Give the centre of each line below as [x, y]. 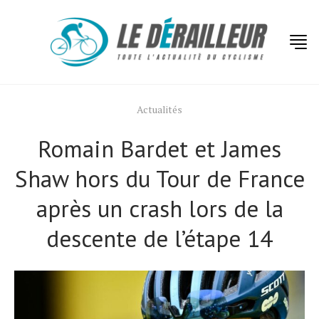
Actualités [159, 109]
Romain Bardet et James [159, 148]
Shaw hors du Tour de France [159, 178]
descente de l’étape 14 [159, 238]
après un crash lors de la [159, 208]
